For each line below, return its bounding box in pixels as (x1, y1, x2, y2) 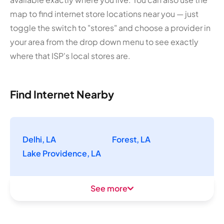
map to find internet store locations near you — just (10, 8, 198, 19)
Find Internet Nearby (10, 87, 114, 101)
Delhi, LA (22, 133, 56, 144)
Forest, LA (112, 133, 150, 144)
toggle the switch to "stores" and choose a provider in (10, 22, 210, 33)
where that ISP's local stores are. (10, 50, 130, 61)
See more (90, 182, 127, 193)
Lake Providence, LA (22, 147, 101, 158)
